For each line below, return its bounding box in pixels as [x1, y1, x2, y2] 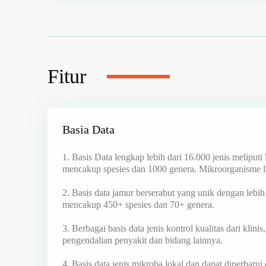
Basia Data [62, 122, 115, 136]
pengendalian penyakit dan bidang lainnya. [62, 235, 223, 245]
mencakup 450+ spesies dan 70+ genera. [62, 199, 214, 210]
